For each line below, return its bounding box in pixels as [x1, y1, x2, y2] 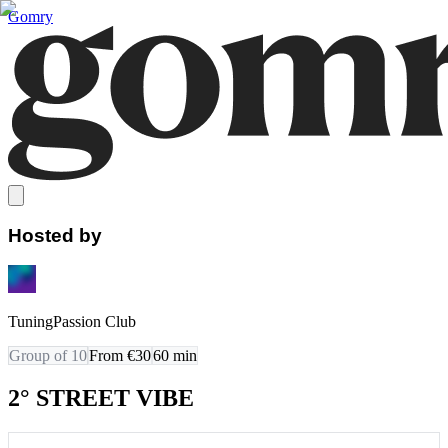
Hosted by [8, 224, 102, 246]
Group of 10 [9, 347, 87, 365]
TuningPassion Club [8, 313, 136, 331]
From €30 [89, 347, 151, 365]
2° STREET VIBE [8, 385, 194, 412]
